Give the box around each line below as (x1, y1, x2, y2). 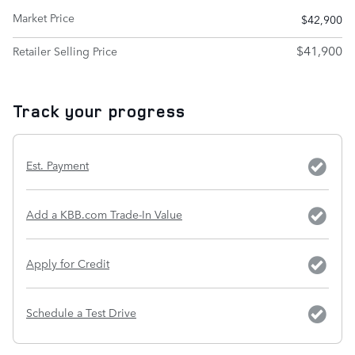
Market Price (13, 10, 74, 26)
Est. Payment (26, 157, 89, 174)
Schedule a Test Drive (26, 304, 136, 321)
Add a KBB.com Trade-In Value (26, 206, 182, 223)
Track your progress (13, 100, 185, 123)
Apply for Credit (26, 255, 109, 272)
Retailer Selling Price (13, 43, 117, 59)
